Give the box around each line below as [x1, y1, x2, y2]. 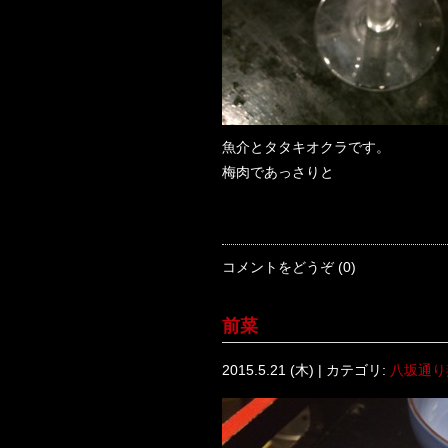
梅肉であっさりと [222, 164, 334, 181]
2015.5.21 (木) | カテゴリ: [222, 362, 390, 379]
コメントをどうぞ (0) [222, 259, 356, 276]
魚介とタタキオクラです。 [222, 139, 390, 156]
